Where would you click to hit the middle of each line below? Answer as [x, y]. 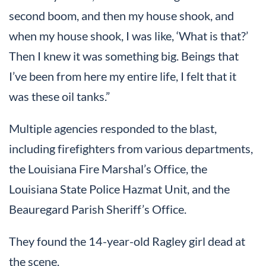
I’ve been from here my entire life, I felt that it [123, 76]
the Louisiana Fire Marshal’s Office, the [108, 169]
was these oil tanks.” [59, 96]
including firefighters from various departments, [131, 149]
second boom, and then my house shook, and [121, 16]
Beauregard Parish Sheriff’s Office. [98, 209]
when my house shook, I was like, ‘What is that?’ [129, 36]
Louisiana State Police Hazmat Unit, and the [119, 189]
